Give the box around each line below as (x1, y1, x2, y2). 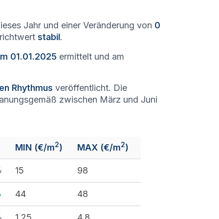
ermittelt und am (57, 51, 124, 62)
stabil (38, 32, 60, 42)
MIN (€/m (15, 142, 55, 153)
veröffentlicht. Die (53, 83, 127, 93)
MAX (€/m (77, 142, 121, 153)
